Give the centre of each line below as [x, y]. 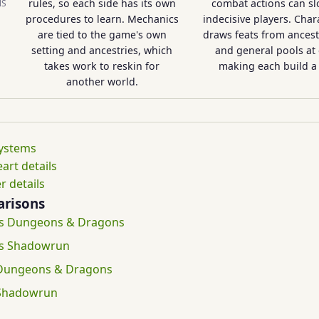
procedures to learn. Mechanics [102, 19]
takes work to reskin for [102, 66]
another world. [102, 82]
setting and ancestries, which [102, 50]
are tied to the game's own [102, 35]
